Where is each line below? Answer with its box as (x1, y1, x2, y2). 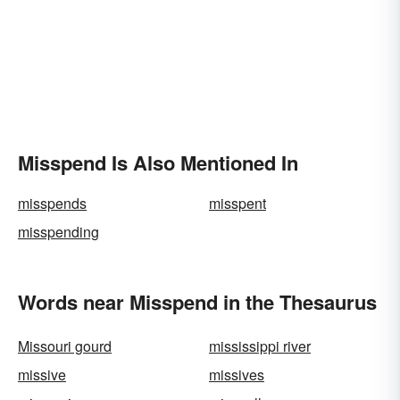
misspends (18, 193, 87, 213)
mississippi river (209, 336, 311, 356)
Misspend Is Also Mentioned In (18, 148, 298, 177)
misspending (18, 221, 99, 242)
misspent (209, 193, 266, 213)
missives (209, 364, 264, 385)
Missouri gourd (18, 336, 112, 356)
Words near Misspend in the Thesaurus (18, 287, 377, 316)
